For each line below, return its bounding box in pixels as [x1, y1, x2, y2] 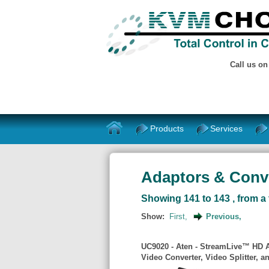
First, [169, 211, 187, 221]
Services [210, 123, 243, 133]
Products [150, 123, 184, 133]
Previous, [205, 211, 241, 221]
